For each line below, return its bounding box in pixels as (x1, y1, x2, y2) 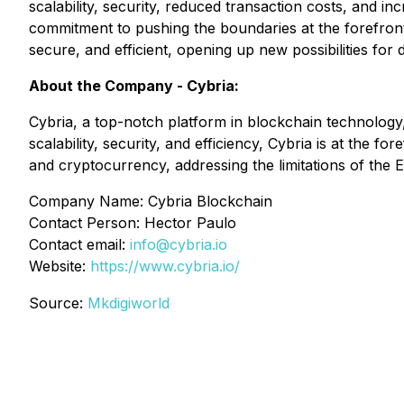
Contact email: (29, 235, 130, 253)
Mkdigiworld (87, 294, 170, 312)
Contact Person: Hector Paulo (29, 214, 236, 232)
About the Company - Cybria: (29, 77, 239, 95)
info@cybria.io (130, 235, 227, 253)
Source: (29, 294, 87, 312)
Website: (29, 257, 90, 275)
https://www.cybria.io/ (90, 257, 240, 275)
